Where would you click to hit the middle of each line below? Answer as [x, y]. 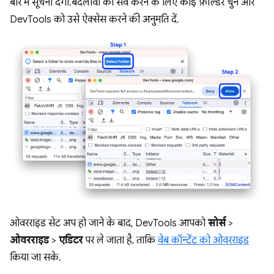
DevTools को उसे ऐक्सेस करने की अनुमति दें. [93, 20]
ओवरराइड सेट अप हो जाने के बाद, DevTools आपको [109, 224]
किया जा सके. [34, 258]
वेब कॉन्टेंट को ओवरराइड [203, 241]
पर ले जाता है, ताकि [120, 241]
